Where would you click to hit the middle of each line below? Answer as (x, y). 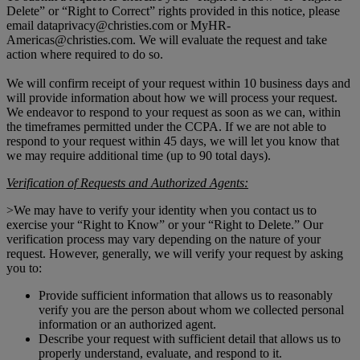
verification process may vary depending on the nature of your (164, 239)
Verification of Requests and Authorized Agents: (127, 183)
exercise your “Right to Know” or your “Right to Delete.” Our (165, 225)
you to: (24, 268)
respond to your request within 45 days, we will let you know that (173, 141)
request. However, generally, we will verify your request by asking (175, 254)
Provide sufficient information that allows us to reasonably (186, 296)
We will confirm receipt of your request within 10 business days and (178, 84)
